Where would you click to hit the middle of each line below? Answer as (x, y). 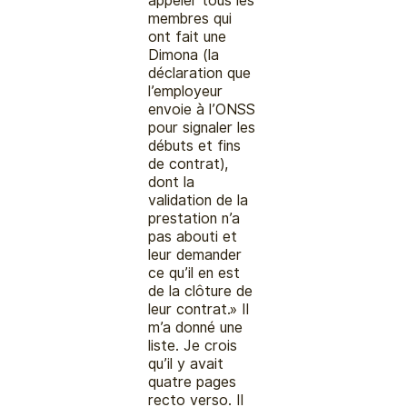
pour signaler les (202, 127)
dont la (172, 182)
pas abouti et (193, 236)
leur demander (195, 254)
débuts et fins (195, 145)
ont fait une (188, 36)
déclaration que (200, 73)
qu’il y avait (186, 363)
